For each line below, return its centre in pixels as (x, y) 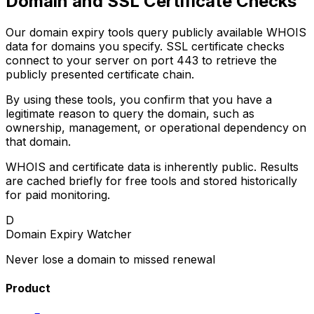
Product (28, 288)
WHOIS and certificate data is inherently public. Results (152, 167)
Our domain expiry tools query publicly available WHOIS (156, 33)
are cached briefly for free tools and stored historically (151, 181)
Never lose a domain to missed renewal (110, 260)
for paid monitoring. (58, 195)
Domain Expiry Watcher (69, 234)
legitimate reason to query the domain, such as (130, 114)
